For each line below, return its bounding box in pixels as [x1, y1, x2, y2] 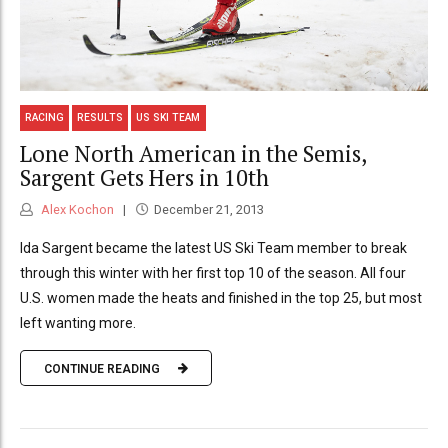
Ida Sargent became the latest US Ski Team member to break [20, 240, 407, 257]
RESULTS [77, 112, 124, 124]
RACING [25, 112, 65, 124]
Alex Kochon [38, 202, 114, 218]
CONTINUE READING [44, 361, 160, 376]
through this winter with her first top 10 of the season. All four [20, 265, 406, 282]
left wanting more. [20, 315, 136, 332]
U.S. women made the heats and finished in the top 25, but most [20, 290, 422, 307]
